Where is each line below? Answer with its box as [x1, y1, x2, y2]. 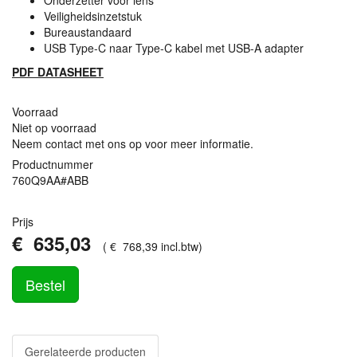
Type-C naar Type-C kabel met [66, 40, 228, 56]
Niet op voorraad [12, 120, 96, 135]
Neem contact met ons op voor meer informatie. [12, 135, 253, 151]
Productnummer [12, 156, 93, 172]
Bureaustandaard [44, 24, 131, 40]
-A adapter [250, 40, 304, 56]
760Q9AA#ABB [12, 172, 88, 188]
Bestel [25, 274, 65, 295]
